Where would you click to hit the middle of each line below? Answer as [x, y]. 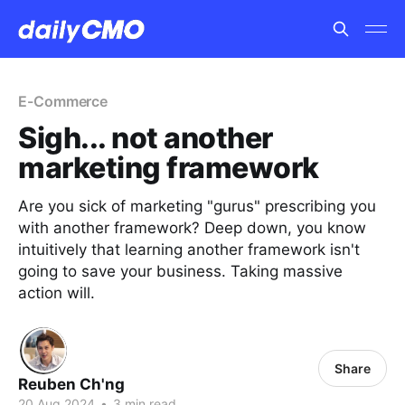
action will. [57, 293]
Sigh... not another [146, 138]
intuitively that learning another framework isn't [189, 250]
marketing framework [169, 168]
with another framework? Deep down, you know [192, 228]
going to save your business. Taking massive [180, 271]
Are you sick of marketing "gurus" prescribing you [197, 206]
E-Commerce [63, 101]
